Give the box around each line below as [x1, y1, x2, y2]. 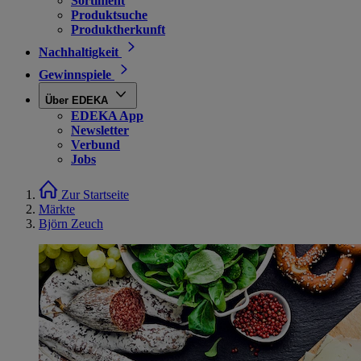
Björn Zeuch [39, 217, 103, 230]
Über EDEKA [45, 94, 108, 106]
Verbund [71, 138, 120, 151]
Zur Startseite [61, 188, 129, 201]
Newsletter [71, 123, 129, 137]
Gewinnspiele [39, 68, 111, 81]
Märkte [39, 202, 75, 216]
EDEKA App [71, 109, 143, 122]
